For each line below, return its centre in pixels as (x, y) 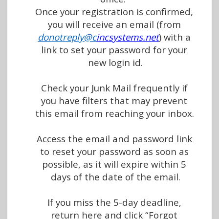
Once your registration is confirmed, (114, 11)
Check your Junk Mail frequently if (114, 88)
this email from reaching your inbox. (115, 113)
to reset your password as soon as (114, 151)
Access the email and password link (114, 139)
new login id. (115, 62)
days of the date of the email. (115, 177)
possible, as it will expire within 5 (114, 164)
